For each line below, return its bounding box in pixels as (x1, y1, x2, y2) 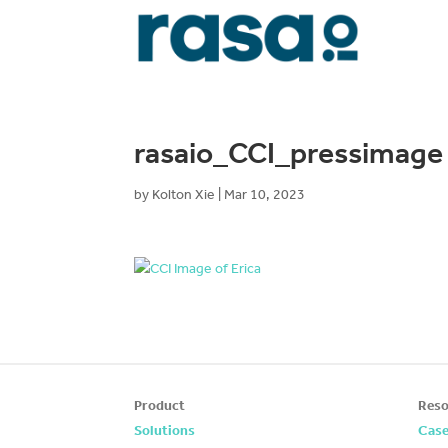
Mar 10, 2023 (224, 186, 306, 203)
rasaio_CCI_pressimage (134, 135, 444, 171)
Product (134, 397, 186, 415)
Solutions (134, 422, 196, 440)
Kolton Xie (152, 186, 216, 203)
